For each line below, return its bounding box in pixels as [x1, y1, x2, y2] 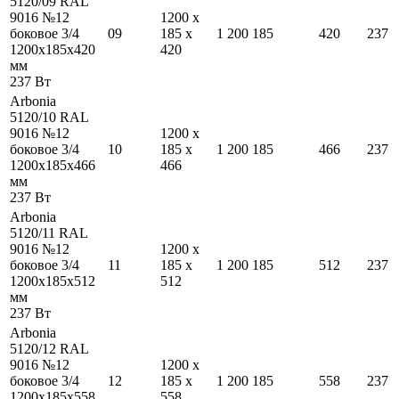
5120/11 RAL [10, 225, 87, 241]
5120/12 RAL [10, 341, 88, 357]
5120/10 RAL [10, 110, 88, 126]
